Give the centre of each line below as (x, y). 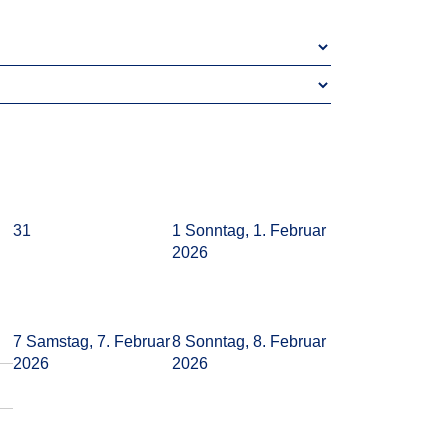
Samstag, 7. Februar (98, 341)
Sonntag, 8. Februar (255, 341)
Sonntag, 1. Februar (255, 230)
